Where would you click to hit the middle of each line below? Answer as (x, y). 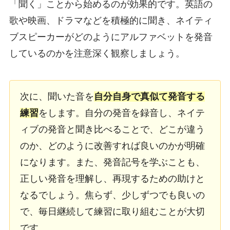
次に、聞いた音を (57, 97)
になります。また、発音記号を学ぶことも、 (112, 162)
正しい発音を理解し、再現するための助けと (112, 179)
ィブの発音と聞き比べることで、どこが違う (112, 129)
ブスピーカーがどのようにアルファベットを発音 (111, 37)
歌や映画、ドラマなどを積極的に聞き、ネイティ (111, 21)
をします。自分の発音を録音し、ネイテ (121, 113)
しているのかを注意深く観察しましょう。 (97, 54)
